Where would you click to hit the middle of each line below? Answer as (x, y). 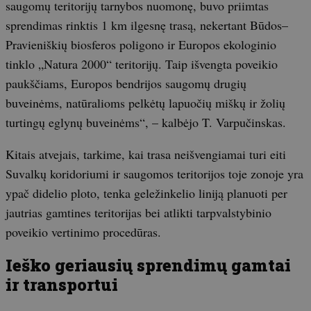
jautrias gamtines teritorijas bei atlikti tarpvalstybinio (138, 212)
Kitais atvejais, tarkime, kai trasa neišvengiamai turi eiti (146, 154)
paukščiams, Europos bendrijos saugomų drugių (126, 83)
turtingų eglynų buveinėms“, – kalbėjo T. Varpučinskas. (146, 122)
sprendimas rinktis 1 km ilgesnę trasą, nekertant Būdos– (147, 25)
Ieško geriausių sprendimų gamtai (148, 265)
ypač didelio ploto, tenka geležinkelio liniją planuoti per (146, 193)
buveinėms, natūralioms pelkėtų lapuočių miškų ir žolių (145, 102)
